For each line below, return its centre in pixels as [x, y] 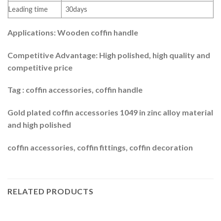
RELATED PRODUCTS [51, 191]
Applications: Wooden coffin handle [73, 32]
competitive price [40, 67]
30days [76, 9]
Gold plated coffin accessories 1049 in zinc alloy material [110, 112]
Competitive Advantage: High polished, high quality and [109, 55]
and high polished [39, 125]
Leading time [28, 9]
